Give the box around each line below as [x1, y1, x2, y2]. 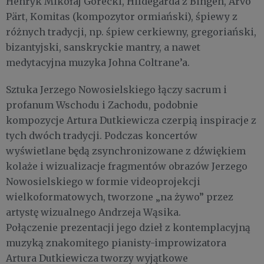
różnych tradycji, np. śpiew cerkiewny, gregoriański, [6, 26, 256, 38]
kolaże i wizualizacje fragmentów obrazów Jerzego [6, 160, 247, 172]
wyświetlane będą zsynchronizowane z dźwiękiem [6, 145, 246, 157]
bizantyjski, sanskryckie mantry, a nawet [6, 41, 200, 53]
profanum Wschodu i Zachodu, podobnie [6, 99, 198, 111]
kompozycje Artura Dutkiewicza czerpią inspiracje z [6, 114, 256, 126]
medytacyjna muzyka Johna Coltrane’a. [6, 57, 190, 68]
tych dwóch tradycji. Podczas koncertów [6, 130, 197, 141]
